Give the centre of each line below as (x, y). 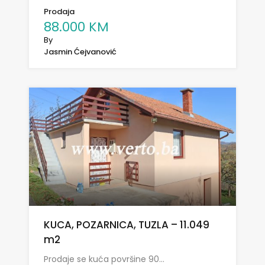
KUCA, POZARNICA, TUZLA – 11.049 (127, 225)
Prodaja (59, 12)
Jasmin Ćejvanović (80, 52)
